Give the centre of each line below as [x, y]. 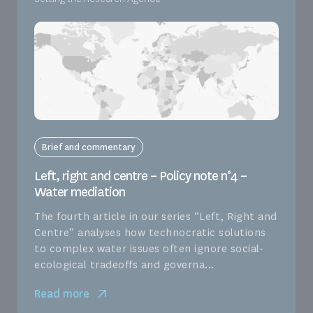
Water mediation [80, 192]
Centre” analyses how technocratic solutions [150, 233]
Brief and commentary [89, 147]
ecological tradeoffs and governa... [124, 265]
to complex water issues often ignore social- [149, 249]
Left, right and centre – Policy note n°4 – [140, 176]
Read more [62, 294]
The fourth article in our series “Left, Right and [156, 217]
